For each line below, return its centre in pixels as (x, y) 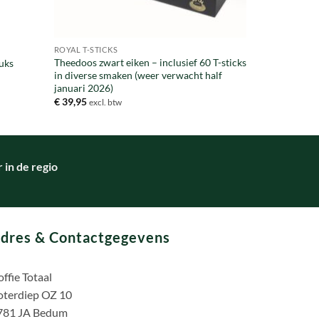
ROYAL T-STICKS (86, 49)
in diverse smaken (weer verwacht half (138, 75)
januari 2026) (83, 88)
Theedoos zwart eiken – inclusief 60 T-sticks (150, 62)
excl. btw (105, 103)
